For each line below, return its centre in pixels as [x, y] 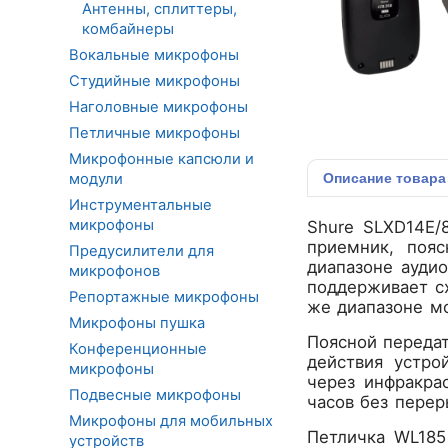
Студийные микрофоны [154, 80]
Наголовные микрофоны [158, 106]
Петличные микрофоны [154, 132]
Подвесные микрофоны [155, 394]
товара [421, 178]
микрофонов [114, 270]
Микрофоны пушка [137, 322]
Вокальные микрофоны [154, 54]
